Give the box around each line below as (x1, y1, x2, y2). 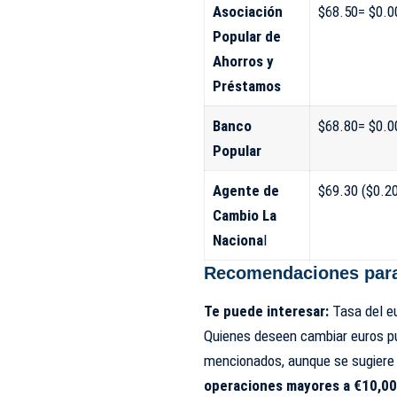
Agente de (212, 181, 279, 199)
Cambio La (212, 206, 276, 224)
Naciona (212, 230, 263, 249)
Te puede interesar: (204, 302, 330, 321)
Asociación (212, 2, 283, 20)
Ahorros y (212, 51, 274, 70)
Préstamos (212, 76, 281, 95)
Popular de (212, 27, 281, 45)
